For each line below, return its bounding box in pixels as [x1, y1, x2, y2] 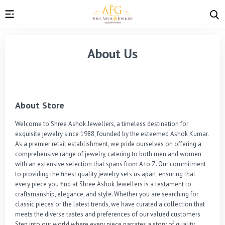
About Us [87, 45, 138, 62]
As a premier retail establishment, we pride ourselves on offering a [15, 139, 201, 148]
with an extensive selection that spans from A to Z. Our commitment [15, 159, 206, 168]
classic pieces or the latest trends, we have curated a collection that [15, 199, 205, 208]
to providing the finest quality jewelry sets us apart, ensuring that [15, 169, 195, 178]
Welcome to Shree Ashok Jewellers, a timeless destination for [15, 119, 188, 128]
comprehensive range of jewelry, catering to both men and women [15, 149, 201, 158]
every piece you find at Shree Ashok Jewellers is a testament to [15, 179, 191, 188]
